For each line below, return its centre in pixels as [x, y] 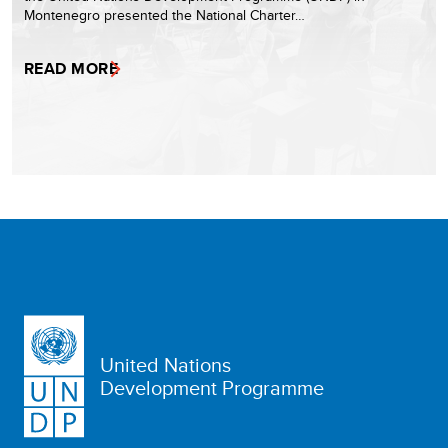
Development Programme [212, 388]
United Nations [165, 365]
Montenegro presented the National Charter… [164, 14]
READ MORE [71, 68]
